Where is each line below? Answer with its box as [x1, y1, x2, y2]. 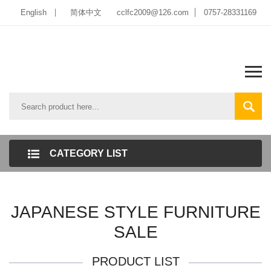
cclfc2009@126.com [117, 8, 189, 17]
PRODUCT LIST [91, 255, 180, 268]
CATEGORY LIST [50, 148, 128, 158]
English [21, 8, 47, 17]
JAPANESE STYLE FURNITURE [10, 203, 261, 221]
